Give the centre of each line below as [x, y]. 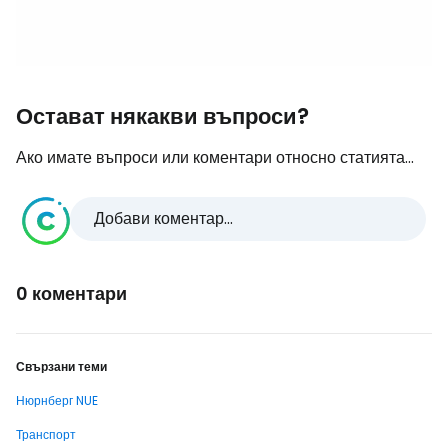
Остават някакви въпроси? [162, 116]
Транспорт [46, 434]
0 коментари [71, 293]
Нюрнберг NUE [57, 400]
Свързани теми [61, 366]
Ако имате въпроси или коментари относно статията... [215, 157]
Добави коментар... [163, 218]
